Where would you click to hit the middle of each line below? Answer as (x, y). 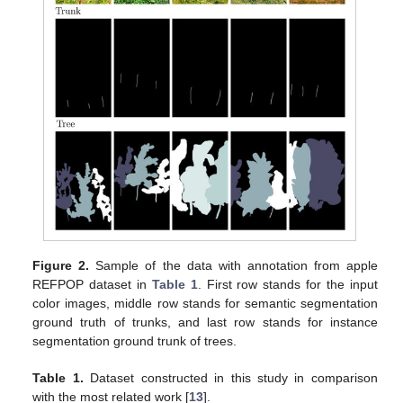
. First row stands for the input (287, 285)
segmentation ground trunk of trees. (135, 341)
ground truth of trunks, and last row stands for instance (205, 322)
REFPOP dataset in (92, 285)
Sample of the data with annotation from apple (233, 266)
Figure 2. (61, 266)
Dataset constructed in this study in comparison (230, 378)
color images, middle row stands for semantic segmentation (205, 304)
